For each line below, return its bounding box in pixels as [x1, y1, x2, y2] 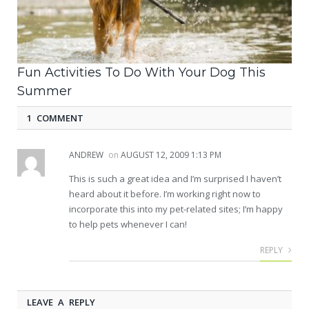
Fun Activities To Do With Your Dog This [17, 64, 266, 80]
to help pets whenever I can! [69, 217, 187, 230]
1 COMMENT [27, 111, 83, 124]
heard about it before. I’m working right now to [69, 187, 261, 200]
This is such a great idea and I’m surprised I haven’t [69, 172, 281, 185]
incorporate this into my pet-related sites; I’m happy [69, 202, 283, 215]
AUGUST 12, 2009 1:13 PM [121, 148, 221, 161]
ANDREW [69, 148, 103, 161]
